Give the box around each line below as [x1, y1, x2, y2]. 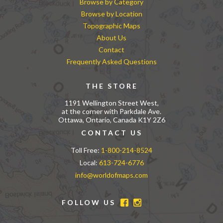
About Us [97, 33, 126, 42]
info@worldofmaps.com [75, 171, 148, 179]
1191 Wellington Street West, [64, 99, 159, 107]
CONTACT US [81, 128, 142, 137]
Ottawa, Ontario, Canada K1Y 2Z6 [58, 115, 165, 124]
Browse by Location [81, 9, 142, 18]
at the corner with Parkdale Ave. [62, 107, 161, 115]
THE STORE [85, 82, 138, 90]
